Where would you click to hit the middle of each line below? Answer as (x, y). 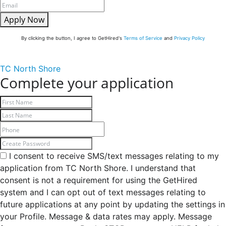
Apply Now (24, 20)
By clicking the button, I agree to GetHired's (72, 38)
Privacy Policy (189, 38)
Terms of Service (143, 38)
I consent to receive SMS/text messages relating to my (113, 156)
